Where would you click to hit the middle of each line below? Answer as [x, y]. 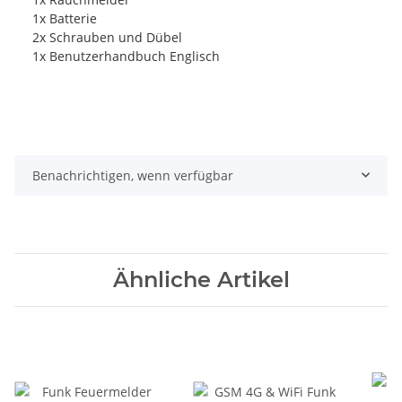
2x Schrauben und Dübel [107, 37]
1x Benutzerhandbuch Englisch [126, 56]
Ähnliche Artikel [201, 279]
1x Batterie [65, 18]
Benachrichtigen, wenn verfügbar [133, 175]
